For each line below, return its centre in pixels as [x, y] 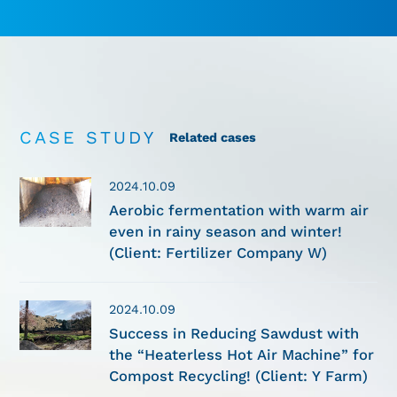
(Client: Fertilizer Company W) [218, 253]
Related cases [213, 137]
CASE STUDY [88, 137]
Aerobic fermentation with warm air [239, 210]
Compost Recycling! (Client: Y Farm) [239, 376]
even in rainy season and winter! [226, 231]
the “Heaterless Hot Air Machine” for [242, 354]
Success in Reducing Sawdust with [234, 333]
